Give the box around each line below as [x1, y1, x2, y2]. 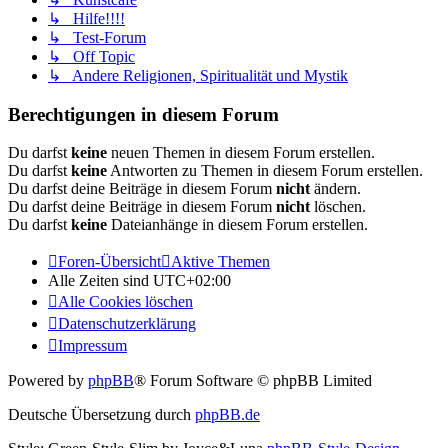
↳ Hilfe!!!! [48, 9, 125, 27]
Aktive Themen [171, 253, 270, 271]
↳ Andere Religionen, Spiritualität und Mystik [48, 66, 348, 84]
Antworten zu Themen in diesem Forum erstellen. [107, 162, 423, 180]
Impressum [58, 337, 127, 355]
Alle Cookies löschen [58, 293, 193, 311]
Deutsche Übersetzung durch [8, 406, 195, 424]
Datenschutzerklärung [58, 315, 196, 333]
